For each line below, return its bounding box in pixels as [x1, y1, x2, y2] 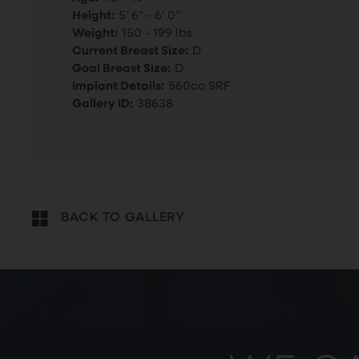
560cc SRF [168, 76, 230, 93]
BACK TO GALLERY [61, 207, 186, 224]
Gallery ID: [72, 94, 133, 111]
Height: [72, 6, 115, 22]
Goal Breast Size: [72, 58, 171, 75]
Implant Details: [72, 76, 164, 93]
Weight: [72, 23, 118, 40]
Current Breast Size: [72, 41, 188, 58]
